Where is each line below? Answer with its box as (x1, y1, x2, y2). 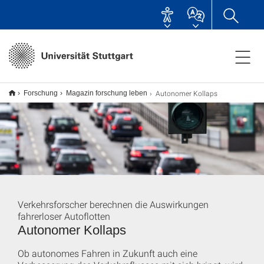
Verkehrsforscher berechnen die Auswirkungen (18, 197, 209, 210)
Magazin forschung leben (66, 89, 147, 97)
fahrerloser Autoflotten (18, 209, 110, 222)
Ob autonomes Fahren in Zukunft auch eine (18, 246, 197, 259)
